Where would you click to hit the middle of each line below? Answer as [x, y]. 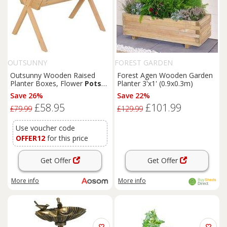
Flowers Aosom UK [42, 100]
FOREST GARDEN [144, 63]
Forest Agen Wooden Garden [165, 75]
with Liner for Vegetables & [55, 91]
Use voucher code [45, 128]
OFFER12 [30, 138]
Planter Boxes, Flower [47, 83]
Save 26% [27, 96]
